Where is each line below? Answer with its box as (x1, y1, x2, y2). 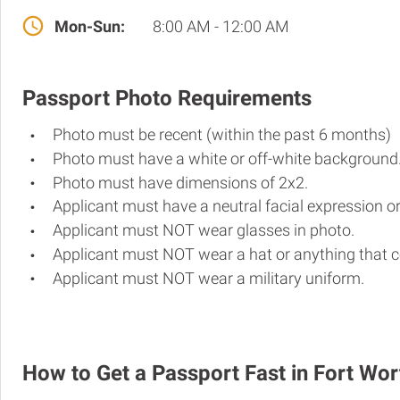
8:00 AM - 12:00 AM (149, 17, 289, 36)
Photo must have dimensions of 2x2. (53, 172, 308, 192)
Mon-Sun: (54, 17, 125, 36)
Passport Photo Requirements (22, 86, 312, 111)
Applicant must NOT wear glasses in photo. (53, 221, 354, 239)
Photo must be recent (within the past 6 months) (53, 125, 391, 144)
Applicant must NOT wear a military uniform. (53, 268, 364, 287)
